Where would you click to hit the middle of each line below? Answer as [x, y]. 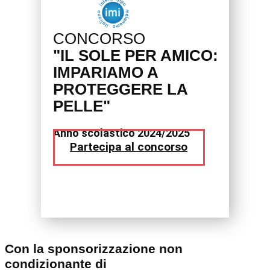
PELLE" [82, 106]
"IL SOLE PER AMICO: [136, 56]
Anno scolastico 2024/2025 [121, 133]
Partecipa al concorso [129, 147]
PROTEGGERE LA [120, 89]
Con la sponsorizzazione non [94, 249]
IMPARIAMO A [105, 73]
